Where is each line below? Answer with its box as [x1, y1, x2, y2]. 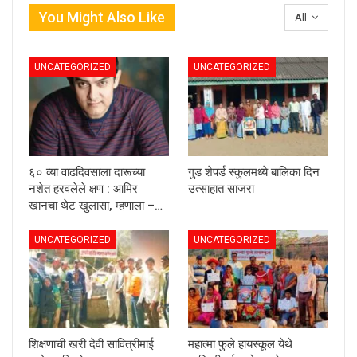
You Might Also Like [39, 9, 165, 26]
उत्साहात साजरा [188, 181, 254, 196]
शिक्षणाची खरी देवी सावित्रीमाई [29, 336, 154, 351]
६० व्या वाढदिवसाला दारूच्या [29, 164, 145, 179]
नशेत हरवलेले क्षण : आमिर [29, 181, 138, 196]
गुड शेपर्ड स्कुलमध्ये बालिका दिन [188, 164, 320, 179]
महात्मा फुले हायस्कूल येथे [188, 336, 292, 351]
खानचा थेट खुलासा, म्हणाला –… [29, 198, 163, 213]
